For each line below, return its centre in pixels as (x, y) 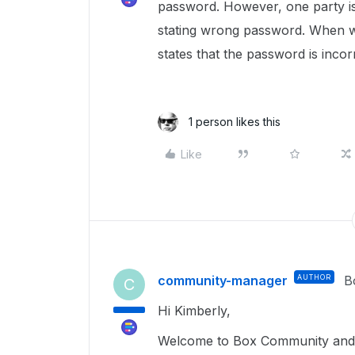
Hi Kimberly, (196, 311)
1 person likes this (235, 122)
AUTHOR (314, 277)
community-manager (223, 281)
